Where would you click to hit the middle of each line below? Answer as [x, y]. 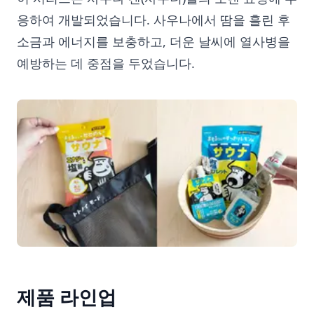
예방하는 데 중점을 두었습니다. [106, 63]
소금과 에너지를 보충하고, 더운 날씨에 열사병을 [153, 41]
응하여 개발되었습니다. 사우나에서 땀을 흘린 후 [153, 19]
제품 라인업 [67, 297]
